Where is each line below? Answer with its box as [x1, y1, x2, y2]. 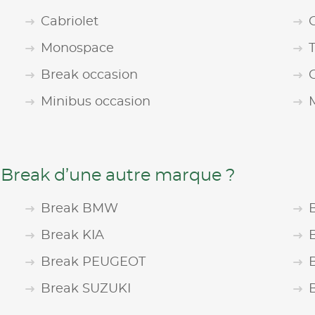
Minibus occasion [41, 96, 151, 108]
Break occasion [41, 69, 139, 82]
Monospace [41, 42, 115, 55]
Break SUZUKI [41, 283, 131, 295]
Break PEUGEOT [41, 256, 146, 269]
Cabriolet [41, 15, 99, 28]
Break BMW [41, 202, 119, 215]
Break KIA [41, 229, 105, 242]
